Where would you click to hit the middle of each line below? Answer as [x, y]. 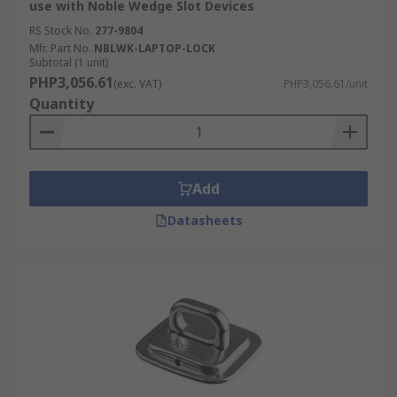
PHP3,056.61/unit [326, 84]
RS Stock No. [61, 31]
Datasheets [205, 220]
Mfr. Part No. [60, 48]
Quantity [62, 104]
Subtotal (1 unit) [69, 62]
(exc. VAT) [137, 84]
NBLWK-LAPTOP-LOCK [155, 48]
